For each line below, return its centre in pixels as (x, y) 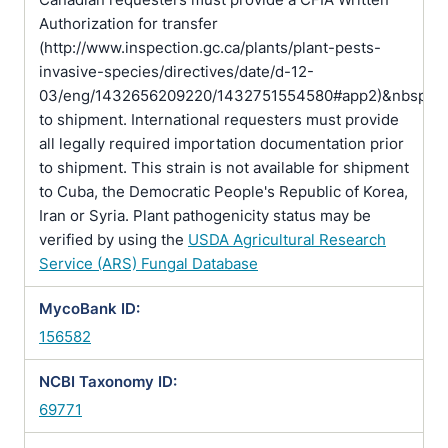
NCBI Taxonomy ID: (108, 381)
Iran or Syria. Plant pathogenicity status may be (205, 215)
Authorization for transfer (128, 23)
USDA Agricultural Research (287, 239)
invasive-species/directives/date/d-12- (176, 71)
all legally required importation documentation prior (221, 143)
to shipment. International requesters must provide (219, 119)
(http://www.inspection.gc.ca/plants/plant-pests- (210, 47)
